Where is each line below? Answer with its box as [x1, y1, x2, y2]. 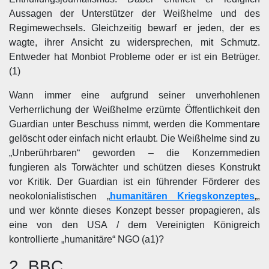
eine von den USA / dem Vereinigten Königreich [9, 220, 260, 230]
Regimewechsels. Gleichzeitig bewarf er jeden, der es [9, 23, 260, 33]
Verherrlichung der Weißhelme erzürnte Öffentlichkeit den [9, 104, 260, 115]
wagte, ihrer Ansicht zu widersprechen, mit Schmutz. [9, 37, 260, 47]
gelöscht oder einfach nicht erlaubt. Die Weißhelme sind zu [9, 133, 260, 144]
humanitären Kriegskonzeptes [109, 191, 255, 201]
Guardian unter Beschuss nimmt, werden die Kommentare [9, 119, 260, 129]
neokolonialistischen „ [9, 191, 110, 201]
